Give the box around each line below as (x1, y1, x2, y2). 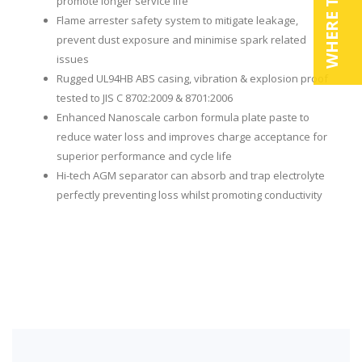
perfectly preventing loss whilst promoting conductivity (57, 187, 322, 203)
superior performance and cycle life (57, 149, 232, 164)
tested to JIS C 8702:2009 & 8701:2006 (57, 90, 233, 106)
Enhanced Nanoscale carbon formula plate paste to (57, 110, 309, 125)
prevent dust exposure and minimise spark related (57, 32, 306, 48)
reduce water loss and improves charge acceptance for (57, 129, 327, 145)
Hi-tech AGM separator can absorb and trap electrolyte (57, 168, 325, 183)
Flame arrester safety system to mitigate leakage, (57, 13, 298, 28)
